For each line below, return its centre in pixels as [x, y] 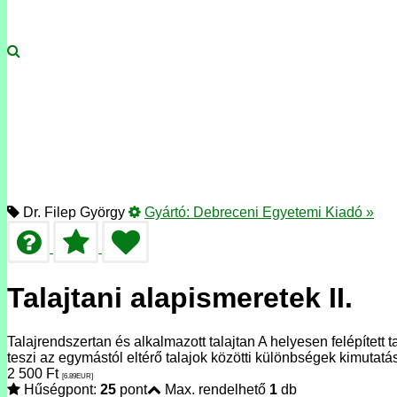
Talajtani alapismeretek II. [180, 298]
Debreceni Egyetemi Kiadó [278, 212]
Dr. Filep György [72, 212]
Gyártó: [169, 212]
